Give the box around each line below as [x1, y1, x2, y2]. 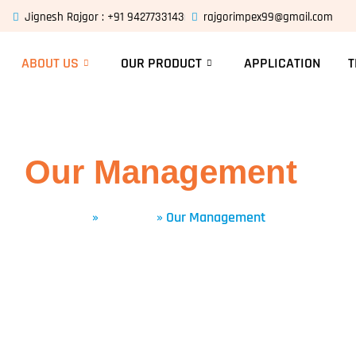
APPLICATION [243, 53, 321, 72]
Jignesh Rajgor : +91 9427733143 [25, 10, 185, 25]
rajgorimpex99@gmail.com [203, 10, 334, 25]
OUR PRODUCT [120, 53, 202, 72]
